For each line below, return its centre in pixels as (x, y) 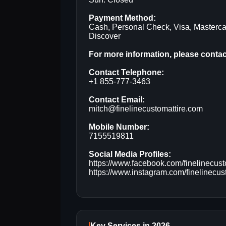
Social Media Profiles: (130, 154)
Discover (105, 36)
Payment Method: (122, 18)
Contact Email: (117, 100)
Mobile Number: (119, 127)
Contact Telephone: (126, 73)
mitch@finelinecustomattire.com (146, 109)
